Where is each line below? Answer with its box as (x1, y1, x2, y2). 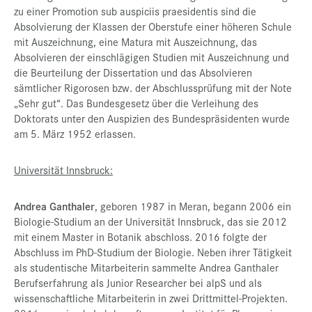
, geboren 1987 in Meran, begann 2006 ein (95, 198, 291, 213)
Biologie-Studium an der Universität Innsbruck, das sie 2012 (14, 214, 287, 228)
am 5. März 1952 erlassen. (14, 126, 136, 141)
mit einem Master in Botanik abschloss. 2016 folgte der (14, 229, 267, 244)
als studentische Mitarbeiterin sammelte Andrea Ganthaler (14, 260, 279, 274)
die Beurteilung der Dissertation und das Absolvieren (14, 65, 252, 79)
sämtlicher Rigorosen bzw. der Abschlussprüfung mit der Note (14, 80, 292, 95)
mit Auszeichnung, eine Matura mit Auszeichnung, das (14, 34, 257, 49)
